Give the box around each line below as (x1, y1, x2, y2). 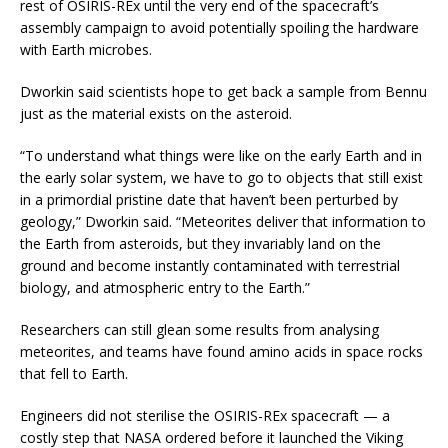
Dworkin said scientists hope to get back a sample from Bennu (20, 81, 427, 101)
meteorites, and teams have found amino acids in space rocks (20, 341, 423, 361)
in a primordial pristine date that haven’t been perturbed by (20, 189, 398, 209)
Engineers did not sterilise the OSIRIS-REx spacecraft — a (20, 405, 390, 425)
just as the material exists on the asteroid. (20, 103, 292, 123)
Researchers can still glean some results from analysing (20, 319, 379, 339)
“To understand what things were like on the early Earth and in (20, 145, 422, 165)
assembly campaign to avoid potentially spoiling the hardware (20, 17, 419, 37)
